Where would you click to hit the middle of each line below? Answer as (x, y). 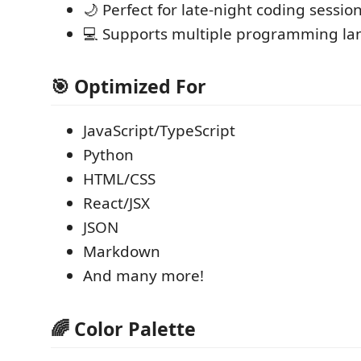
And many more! (143, 276)
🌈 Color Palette (123, 328)
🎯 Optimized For (129, 86)
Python (108, 155)
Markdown (122, 251)
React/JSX (116, 203)
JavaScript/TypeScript (159, 131)
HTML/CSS (119, 179)
